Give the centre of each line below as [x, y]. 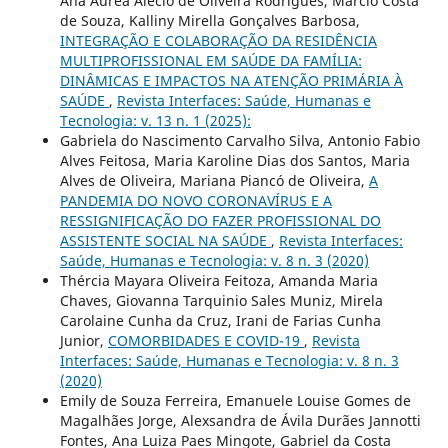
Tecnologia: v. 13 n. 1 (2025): [155, 121]
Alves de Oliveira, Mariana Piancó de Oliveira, [214, 181]
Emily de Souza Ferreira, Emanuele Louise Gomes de [235, 401]
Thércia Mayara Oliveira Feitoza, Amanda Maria [218, 281]
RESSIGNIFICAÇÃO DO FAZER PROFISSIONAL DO [220, 221]
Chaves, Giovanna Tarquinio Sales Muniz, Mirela [221, 301]
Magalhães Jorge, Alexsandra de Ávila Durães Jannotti [240, 421]
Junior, [83, 341]
